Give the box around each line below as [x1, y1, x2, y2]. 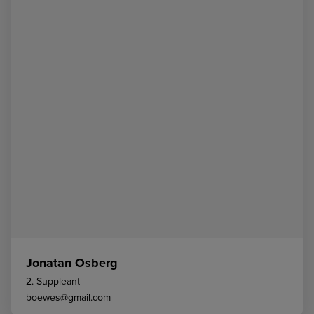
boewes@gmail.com [26, 290, 111, 306]
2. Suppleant [26, 274, 80, 289]
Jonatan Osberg [26, 254, 118, 273]
